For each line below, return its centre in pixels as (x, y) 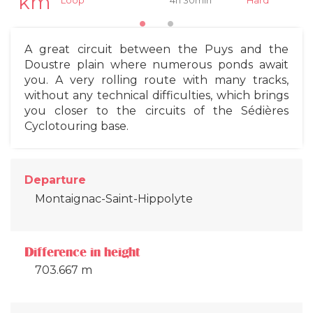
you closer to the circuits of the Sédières (156, 110)
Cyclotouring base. (77, 126)
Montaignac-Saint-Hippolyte (114, 198)
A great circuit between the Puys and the (156, 49)
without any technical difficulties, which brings (156, 95)
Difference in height (82, 252)
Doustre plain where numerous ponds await (156, 64)
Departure (55, 180)
